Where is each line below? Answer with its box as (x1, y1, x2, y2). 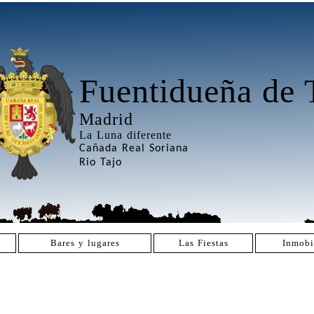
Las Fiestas (178, 238, 228, 248)
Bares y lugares (50, 238, 120, 248)
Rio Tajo (79, 157, 123, 168)
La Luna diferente (79, 129, 172, 141)
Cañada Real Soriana (79, 143, 189, 154)
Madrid (79, 110, 134, 128)
